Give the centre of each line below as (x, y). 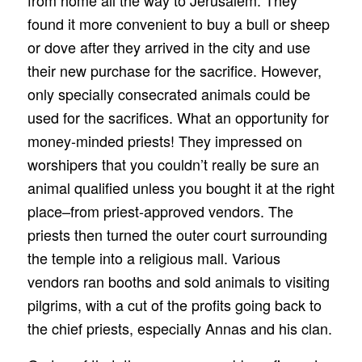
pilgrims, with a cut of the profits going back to (174, 305)
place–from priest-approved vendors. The (160, 211)
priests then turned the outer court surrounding (177, 235)
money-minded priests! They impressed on (164, 141)
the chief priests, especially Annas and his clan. (179, 328)
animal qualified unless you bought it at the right (181, 188)
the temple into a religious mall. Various (154, 258)
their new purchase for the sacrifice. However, (174, 71)
